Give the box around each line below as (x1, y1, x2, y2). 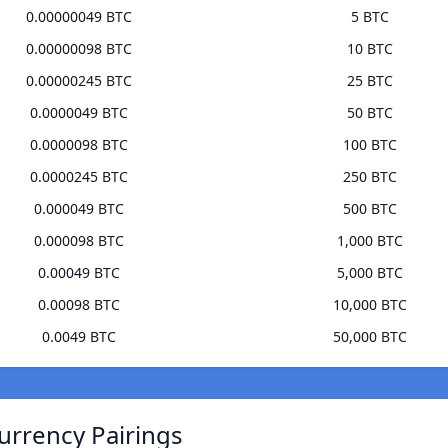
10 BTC (346, 39, 393, 59)
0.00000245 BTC (25, 71, 132, 91)
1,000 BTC (336, 231, 403, 251)
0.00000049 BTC (25, 7, 132, 27)
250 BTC (342, 167, 397, 187)
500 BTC (342, 199, 397, 219)
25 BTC (346, 71, 393, 91)
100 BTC (342, 135, 397, 155)
